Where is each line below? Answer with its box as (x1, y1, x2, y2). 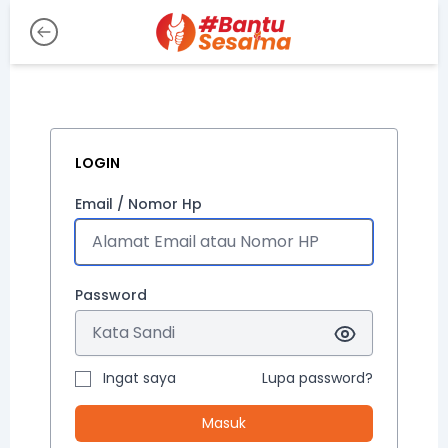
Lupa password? (262, 368, 373, 388)
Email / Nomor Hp (75, 194, 202, 214)
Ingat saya (103, 368, 176, 388)
